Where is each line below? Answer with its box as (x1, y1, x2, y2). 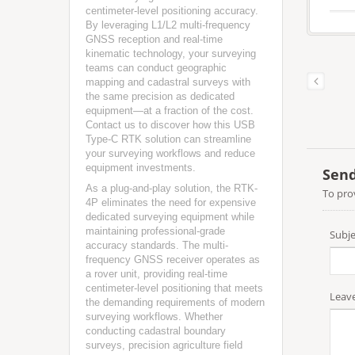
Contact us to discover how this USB (86, 119, 255, 131)
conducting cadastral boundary (86, 325, 226, 337)
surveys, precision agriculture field (86, 339, 242, 351)
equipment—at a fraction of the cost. (86, 105, 254, 116)
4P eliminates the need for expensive (86, 197, 256, 208)
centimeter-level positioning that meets (86, 282, 263, 294)
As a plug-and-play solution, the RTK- (86, 182, 258, 194)
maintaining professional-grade (86, 225, 225, 237)
